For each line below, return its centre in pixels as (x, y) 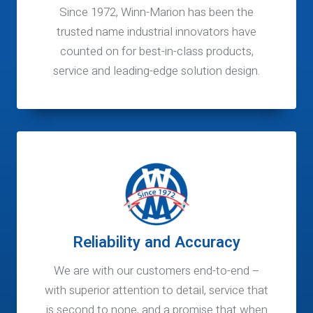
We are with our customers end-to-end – (156, 270)
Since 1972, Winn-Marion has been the (156, 13)
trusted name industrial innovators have (156, 32)
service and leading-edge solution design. (156, 71)
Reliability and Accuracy (156, 243)
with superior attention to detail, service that (156, 290)
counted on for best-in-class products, (156, 52)
